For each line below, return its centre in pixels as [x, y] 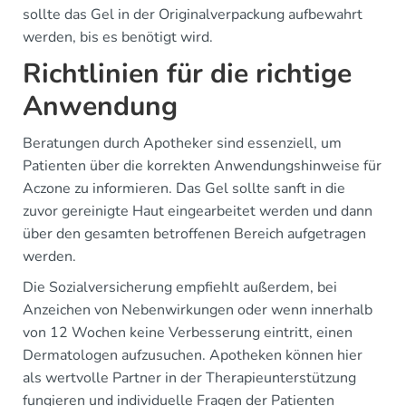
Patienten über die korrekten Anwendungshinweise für [202, 166]
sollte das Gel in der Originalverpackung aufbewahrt [193, 14]
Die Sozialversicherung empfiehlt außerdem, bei [180, 287]
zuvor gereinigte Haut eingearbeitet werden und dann [198, 211]
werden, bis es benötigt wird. [118, 37]
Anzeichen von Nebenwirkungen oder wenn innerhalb [198, 310]
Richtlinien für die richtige [187, 74]
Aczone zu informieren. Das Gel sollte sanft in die [184, 188]
